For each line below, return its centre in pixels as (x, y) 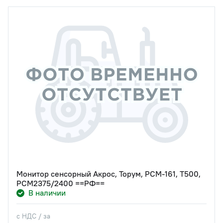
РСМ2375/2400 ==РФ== (60, 183)
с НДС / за (33, 216)
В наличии (47, 193)
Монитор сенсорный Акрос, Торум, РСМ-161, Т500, (109, 174)
